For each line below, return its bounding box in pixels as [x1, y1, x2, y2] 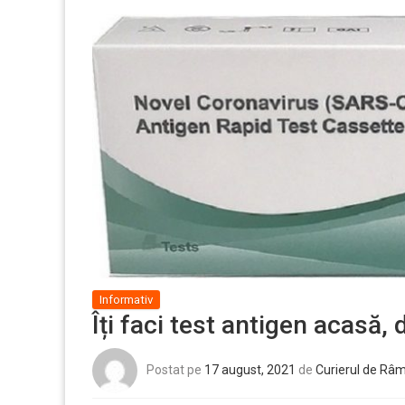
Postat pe [146, 362, 204, 377]
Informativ [99, 292, 153, 306]
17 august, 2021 [204, 362, 296, 377]
